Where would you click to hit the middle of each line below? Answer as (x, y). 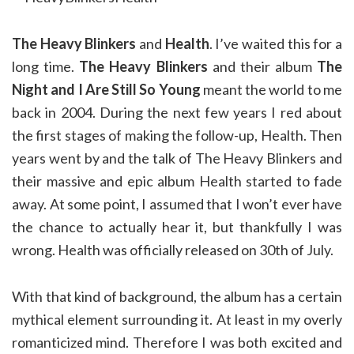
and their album (262, 66)
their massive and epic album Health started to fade (177, 181)
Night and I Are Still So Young (106, 89)
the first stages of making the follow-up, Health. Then (177, 135)
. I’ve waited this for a (276, 43)
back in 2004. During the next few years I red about (177, 112)
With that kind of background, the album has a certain (177, 296)
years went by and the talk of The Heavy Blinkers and (177, 158)
